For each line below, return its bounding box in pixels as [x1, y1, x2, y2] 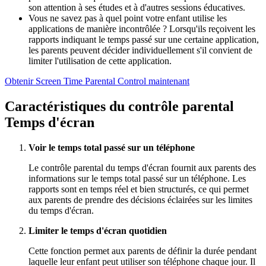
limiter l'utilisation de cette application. [28, 55, 172, 66]
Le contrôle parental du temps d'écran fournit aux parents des [28, 162, 256, 173]
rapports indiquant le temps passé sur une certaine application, [28, 34, 259, 45]
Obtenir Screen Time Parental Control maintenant [5, 75, 189, 86]
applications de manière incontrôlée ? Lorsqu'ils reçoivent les [28, 23, 255, 34]
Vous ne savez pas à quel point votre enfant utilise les [28, 12, 227, 23]
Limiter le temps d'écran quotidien [28, 225, 167, 236]
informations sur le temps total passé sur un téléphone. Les [28, 173, 246, 183]
